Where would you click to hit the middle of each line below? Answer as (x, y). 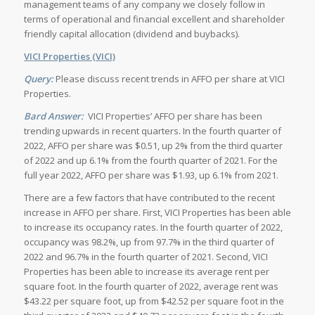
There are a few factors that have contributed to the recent (149, 197)
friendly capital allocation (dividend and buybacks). (131, 33)
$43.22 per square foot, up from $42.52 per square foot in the (154, 301)
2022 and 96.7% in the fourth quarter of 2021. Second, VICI (146, 256)
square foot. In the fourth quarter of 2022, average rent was (151, 286)
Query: (38, 78)
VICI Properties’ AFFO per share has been (173, 116)
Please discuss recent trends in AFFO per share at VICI (169, 78)
